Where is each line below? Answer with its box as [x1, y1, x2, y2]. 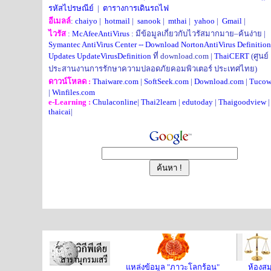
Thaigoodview [218, 97, 266, 106]
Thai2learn [141, 97, 177, 106]
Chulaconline [93, 97, 137, 106]
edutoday [182, 97, 213, 106]
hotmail [105, 16, 130, 25]
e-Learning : [48, 97, 91, 106]
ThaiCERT [214, 51, 249, 60]
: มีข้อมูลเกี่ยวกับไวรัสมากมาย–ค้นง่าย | [129, 29, 266, 38]
